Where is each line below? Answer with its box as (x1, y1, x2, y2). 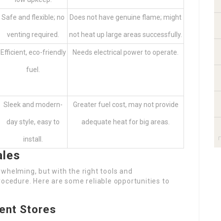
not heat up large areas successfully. (69, 31, 182, 38)
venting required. (7, 31, 59, 38)
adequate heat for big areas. (81, 118, 170, 126)
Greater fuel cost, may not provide (73, 101, 179, 109)
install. (23, 135, 43, 143)
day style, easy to (6, 118, 60, 126)
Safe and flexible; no (1, 13, 65, 21)
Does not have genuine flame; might (70, 13, 182, 21)
